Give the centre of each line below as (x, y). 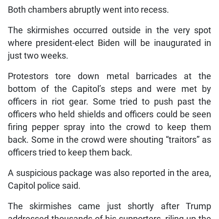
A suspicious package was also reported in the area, (109, 173)
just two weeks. (38, 56)
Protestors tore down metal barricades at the (109, 77)
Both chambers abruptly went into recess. (88, 10)
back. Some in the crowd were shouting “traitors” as (109, 140)
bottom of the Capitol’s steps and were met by (109, 89)
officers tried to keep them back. (70, 153)
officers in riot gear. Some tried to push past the (109, 102)
